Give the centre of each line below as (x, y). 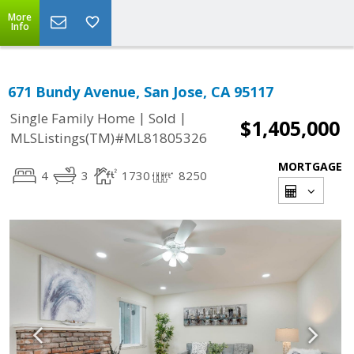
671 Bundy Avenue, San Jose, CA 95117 (141, 92)
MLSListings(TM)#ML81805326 (109, 138)
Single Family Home (73, 119)
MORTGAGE (310, 166)
